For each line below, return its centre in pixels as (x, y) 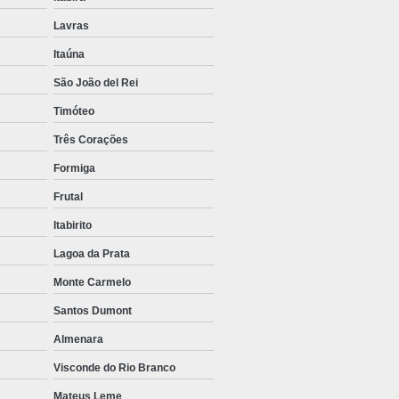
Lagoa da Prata (92, 254)
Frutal (68, 197)
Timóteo (74, 112)
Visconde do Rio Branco (114, 368)
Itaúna (69, 55)
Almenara (78, 340)
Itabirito (73, 226)
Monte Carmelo (92, 283)
